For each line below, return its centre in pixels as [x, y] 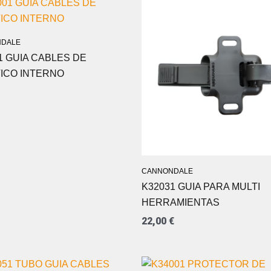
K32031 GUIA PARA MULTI [201, 187]
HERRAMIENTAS [181, 203]
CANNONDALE [167, 171]
